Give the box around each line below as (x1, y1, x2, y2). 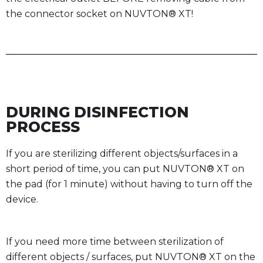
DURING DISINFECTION (6, 103, 189, 121)
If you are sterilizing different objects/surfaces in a (6, 147, 238, 159)
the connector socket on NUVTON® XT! (6, 8, 193, 19)
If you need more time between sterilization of (6, 235, 224, 247)
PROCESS (6, 117, 80, 136)
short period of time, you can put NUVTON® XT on (6, 163, 244, 174)
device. (6, 193, 38, 205)
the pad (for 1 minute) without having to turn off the (6, 178, 252, 190)
